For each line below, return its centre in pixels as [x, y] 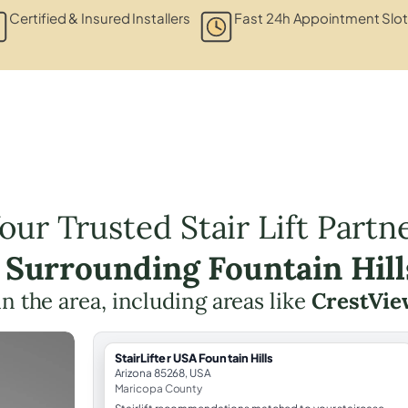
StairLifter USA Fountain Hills [194, 357]
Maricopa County [158, 388]
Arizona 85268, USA [163, 372]
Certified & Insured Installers [100, 17]
